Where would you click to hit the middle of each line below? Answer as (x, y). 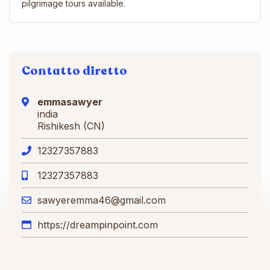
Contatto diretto (74, 71)
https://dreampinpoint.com (98, 224)
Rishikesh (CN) (71, 126)
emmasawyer (70, 102)
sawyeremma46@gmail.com (102, 200)
